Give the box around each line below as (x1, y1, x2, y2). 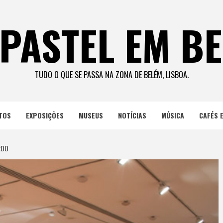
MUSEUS (78, 110, 103, 120)
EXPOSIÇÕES (25, 110, 64, 120)
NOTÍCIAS (117, 110, 146, 120)
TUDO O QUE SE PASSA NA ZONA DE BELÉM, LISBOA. (34, 69, 189, 81)
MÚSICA (161, 110, 184, 120)
